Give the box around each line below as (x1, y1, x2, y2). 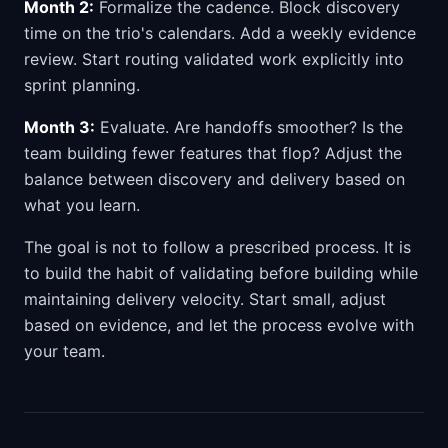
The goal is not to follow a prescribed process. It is (24, 237, 411, 257)
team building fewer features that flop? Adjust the (24, 143, 402, 163)
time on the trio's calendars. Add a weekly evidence (24, 23, 416, 43)
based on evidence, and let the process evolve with (24, 315, 414, 335)
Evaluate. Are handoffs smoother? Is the (95, 117, 403, 137)
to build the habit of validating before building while (24, 263, 418, 283)
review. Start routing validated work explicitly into (24, 49, 404, 69)
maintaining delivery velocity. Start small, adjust (24, 289, 386, 309)
